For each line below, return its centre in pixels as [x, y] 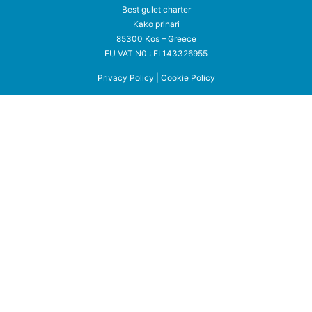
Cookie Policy [188, 78]
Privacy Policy [125, 78]
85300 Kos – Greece [156, 39]
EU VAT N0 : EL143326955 [156, 53]
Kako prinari [156, 24]
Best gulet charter [156, 9]
